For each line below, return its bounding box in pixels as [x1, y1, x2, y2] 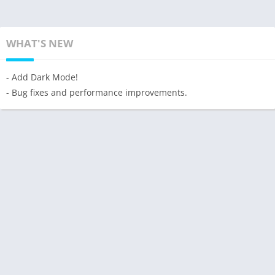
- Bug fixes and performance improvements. [6, 87, 187, 98]
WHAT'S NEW [6, 36, 73, 50]
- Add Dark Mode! [6, 71, 78, 83]
